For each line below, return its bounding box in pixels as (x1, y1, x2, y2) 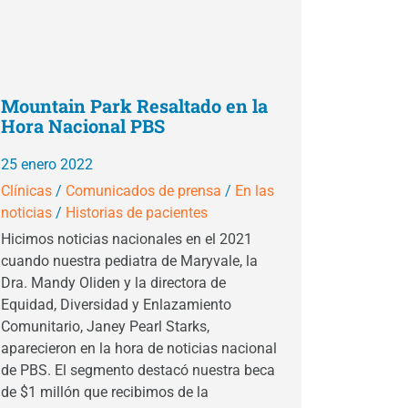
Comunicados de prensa (66, 182, 221, 199)
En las (235, 182, 274, 199)
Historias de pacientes (66, 204, 208, 221)
